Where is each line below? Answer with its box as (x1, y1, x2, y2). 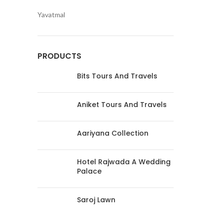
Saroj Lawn (77, 195, 115, 205)
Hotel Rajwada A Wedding (77, 157, 171, 167)
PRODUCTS (37, 50, 81, 62)
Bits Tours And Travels (77, 71, 157, 81)
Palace (77, 166, 102, 177)
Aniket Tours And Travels (77, 100, 167, 110)
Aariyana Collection (77, 128, 148, 139)
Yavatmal (37, 10, 65, 19)
